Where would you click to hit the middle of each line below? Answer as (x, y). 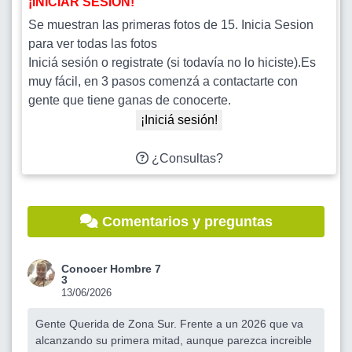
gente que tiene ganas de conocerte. (130, 100)
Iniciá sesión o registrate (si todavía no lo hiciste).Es (172, 62)
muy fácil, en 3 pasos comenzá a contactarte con (163, 81)
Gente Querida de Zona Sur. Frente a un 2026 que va (169, 323)
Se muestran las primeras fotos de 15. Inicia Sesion (171, 24)
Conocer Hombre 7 (111, 268)
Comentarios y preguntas (185, 221)
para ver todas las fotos (93, 43)
